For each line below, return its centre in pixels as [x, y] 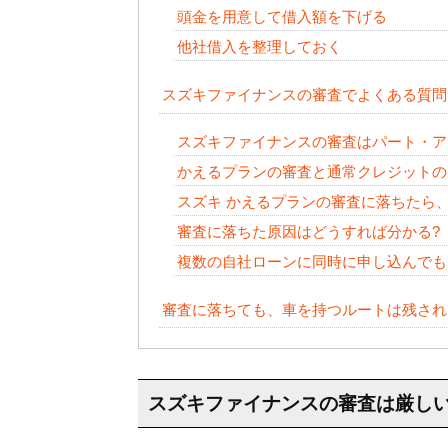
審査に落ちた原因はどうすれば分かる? [308, 231]
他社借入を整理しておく [259, 47]
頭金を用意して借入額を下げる [281, 17]
